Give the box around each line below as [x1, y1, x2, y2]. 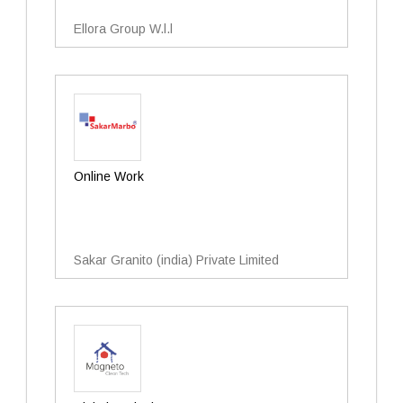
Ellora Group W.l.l [74, 22, 173, 36]
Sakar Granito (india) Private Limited [74, 253, 279, 267]
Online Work [74, 169, 144, 184]
